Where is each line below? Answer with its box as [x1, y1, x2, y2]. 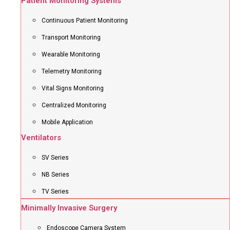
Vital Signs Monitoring [42, 85, 104, 92]
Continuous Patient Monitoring [42, 17, 128, 24]
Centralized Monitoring [42, 102, 106, 109]
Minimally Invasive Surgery [21, 203, 117, 213]
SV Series [42, 154, 69, 161]
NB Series [42, 171, 69, 178]
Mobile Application [42, 119, 93, 126]
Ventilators [21, 133, 61, 142]
